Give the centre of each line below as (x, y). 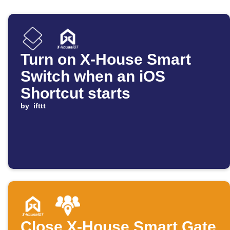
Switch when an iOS (93, 76)
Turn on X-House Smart (106, 60)
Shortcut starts (75, 93)
